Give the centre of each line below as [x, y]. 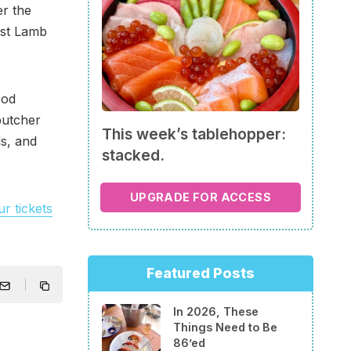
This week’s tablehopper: [194, 134]
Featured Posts [201, 273]
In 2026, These [216, 312]
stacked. [133, 156]
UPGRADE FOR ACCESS [201, 197]
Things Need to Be [225, 327]
